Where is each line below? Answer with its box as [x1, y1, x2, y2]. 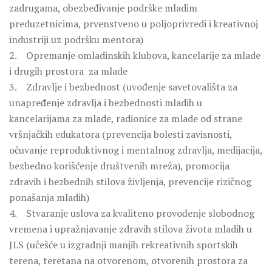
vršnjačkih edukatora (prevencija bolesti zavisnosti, [9, 127, 232, 141]
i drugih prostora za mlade [9, 64, 127, 78]
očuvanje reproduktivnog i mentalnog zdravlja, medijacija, [9, 143, 262, 157]
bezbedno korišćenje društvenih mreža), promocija [9, 159, 229, 172]
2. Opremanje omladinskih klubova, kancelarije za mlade [9, 49, 260, 62]
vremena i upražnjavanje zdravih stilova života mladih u [9, 222, 252, 236]
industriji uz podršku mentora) [9, 33, 143, 46]
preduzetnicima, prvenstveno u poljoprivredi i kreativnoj [9, 17, 258, 30]
